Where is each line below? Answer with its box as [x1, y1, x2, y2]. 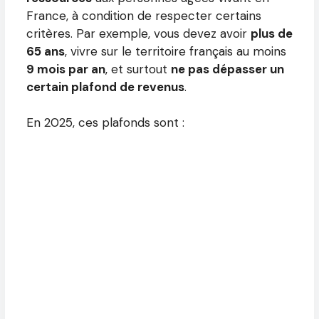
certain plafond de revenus [26, 78, 184, 95]
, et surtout [105, 61, 171, 77]
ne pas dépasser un [171, 61, 284, 77]
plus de [251, 25, 293, 41]
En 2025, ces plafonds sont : [26, 115, 184, 131]
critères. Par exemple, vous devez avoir [26, 25, 251, 41]
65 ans [26, 43, 65, 59]
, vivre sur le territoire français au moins [65, 43, 286, 59]
